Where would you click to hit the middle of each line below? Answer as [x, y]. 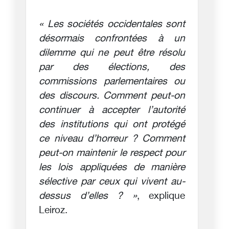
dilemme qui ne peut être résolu [112, 53]
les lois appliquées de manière [112, 168]
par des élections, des [112, 67]
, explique [161, 196]
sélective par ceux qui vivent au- [112, 182]
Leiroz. [53, 211]
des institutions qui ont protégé [112, 125]
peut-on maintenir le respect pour [112, 153]
